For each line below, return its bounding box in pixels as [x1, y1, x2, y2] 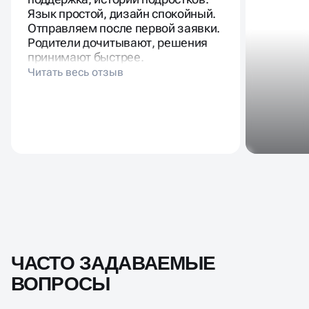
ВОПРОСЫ [11, 272, 110, 295]
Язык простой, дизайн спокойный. [28, 6, 217, 21]
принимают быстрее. [28, 49, 144, 64]
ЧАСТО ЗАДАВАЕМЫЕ [11, 252, 216, 274]
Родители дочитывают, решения [28, 34, 208, 50]
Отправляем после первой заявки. [28, 20, 221, 35]
